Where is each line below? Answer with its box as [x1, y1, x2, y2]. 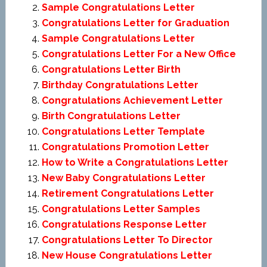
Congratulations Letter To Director [41, 234, 213, 246]
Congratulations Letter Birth [41, 64, 181, 75]
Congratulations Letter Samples [41, 203, 200, 215]
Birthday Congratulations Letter [41, 79, 198, 91]
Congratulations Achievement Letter [41, 95, 223, 106]
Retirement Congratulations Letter [41, 188, 214, 199]
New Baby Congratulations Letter [41, 172, 206, 184]
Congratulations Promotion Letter [41, 141, 209, 153]
